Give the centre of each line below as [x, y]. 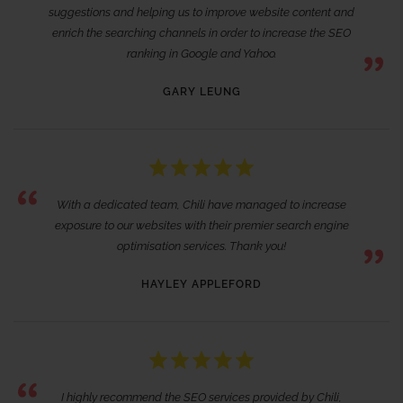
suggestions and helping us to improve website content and [201, 12]
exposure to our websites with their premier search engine [201, 225]
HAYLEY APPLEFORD [201, 284]
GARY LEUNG [201, 91]
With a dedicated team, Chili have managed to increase [201, 204]
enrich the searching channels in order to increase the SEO [201, 32]
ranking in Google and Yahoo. [201, 53]
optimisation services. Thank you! [201, 246]
